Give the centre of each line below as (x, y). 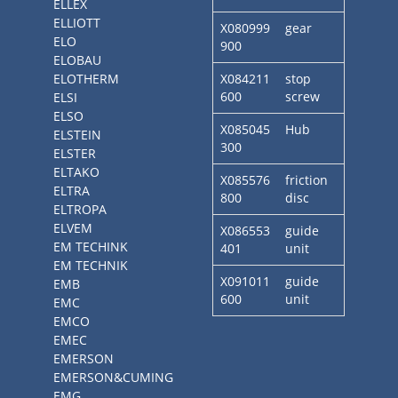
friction (306, 180)
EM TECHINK (91, 247)
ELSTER (75, 153)
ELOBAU (77, 60)
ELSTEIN (77, 135)
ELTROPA (80, 209)
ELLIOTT (77, 23)
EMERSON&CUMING (113, 377)
